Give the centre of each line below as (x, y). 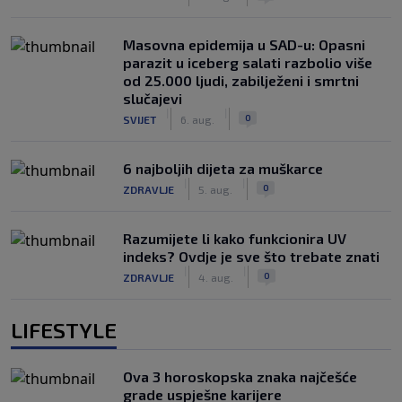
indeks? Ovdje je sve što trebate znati (251, 256)
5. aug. (215, 189)
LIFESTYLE (64, 330)
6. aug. (197, 119)
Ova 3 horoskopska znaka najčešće (240, 376)
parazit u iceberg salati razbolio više (248, 62)
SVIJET (140, 119)
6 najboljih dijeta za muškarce (223, 168)
